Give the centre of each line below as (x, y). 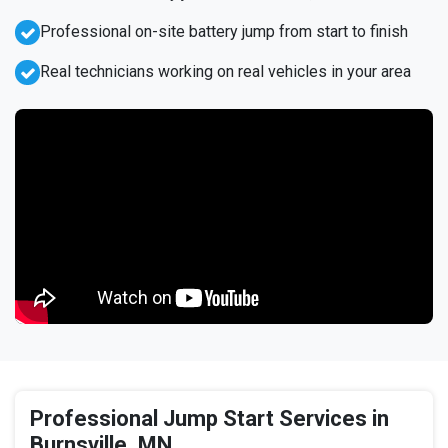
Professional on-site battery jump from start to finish (224, 32)
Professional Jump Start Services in (209, 419)
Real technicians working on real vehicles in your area (225, 72)
